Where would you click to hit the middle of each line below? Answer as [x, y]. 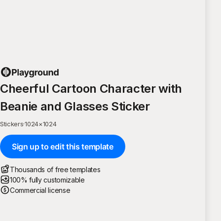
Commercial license [40, 190]
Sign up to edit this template [63, 146]
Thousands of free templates [55, 169]
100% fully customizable [47, 180]
